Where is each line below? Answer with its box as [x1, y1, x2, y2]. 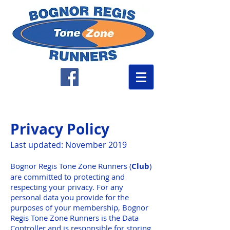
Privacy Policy [10, 119, 109, 139]
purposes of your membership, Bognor [10, 202, 148, 213]
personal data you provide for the [10, 192, 129, 202]
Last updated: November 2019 [10, 139, 127, 150]
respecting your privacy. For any [10, 182, 123, 192]
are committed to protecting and [10, 171, 125, 182]
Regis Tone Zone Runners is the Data [10, 213, 139, 223]
